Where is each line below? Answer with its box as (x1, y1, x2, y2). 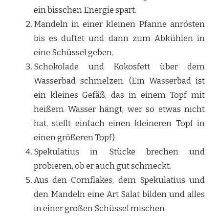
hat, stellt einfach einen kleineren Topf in (34, 118, 205, 129)
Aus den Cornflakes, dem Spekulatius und (34, 175, 205, 185)
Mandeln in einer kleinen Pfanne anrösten (34, 19, 205, 29)
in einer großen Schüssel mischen (34, 203, 165, 214)
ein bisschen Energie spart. (34, 4, 136, 15)
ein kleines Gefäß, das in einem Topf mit (34, 89, 205, 100)
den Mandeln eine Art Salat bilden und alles (34, 189, 205, 199)
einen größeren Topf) (34, 132, 115, 143)
